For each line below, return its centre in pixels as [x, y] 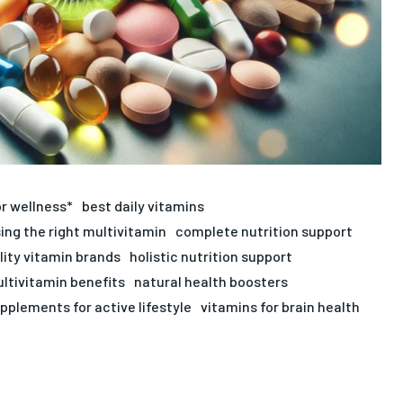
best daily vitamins [143, 205]
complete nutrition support [264, 230]
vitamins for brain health [280, 306]
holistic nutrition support [210, 255]
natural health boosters [210, 281]
